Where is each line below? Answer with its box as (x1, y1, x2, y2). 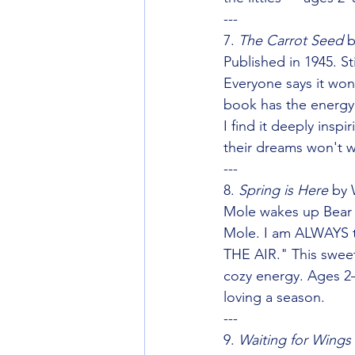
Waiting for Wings (239, 331, 351, 349)
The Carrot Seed (239, 32, 343, 49)
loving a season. (223, 288, 325, 306)
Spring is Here (239, 181, 328, 199)
